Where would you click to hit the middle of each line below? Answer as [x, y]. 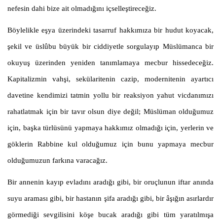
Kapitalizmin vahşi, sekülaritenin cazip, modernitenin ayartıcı [110, 79]
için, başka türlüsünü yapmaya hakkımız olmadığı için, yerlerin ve [110, 128]
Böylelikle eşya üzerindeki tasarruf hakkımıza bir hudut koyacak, [110, 30]
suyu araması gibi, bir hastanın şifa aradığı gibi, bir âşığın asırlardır [110, 199]
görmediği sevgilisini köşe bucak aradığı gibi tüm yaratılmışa [110, 215]
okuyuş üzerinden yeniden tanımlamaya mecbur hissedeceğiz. [110, 63]
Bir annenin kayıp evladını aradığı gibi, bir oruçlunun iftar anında [110, 182]
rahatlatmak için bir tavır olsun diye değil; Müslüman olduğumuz [110, 112]
